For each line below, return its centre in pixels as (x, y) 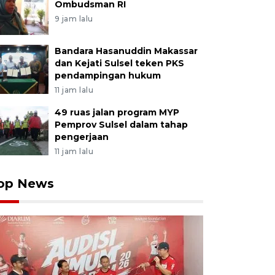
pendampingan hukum (107, 76)
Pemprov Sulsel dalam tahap (121, 125)
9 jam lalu (74, 19)
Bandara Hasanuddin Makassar (126, 51)
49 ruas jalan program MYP (117, 112)
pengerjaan (81, 137)
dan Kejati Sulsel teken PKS (119, 63)
